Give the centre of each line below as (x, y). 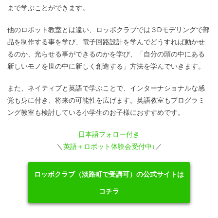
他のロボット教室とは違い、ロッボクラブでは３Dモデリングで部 (109, 29)
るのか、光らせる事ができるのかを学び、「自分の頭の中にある (106, 54)
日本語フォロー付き (109, 134)
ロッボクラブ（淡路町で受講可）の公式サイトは (109, 174)
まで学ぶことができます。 (48, 7)
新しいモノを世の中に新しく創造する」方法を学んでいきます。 (106, 66)
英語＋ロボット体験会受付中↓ (109, 146)
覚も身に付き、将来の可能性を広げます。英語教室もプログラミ (106, 100)
